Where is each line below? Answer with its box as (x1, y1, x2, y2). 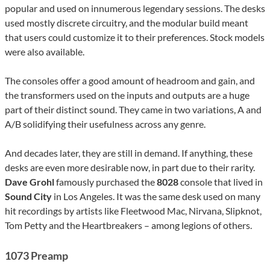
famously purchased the (54, 175, 157, 187)
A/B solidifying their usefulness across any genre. (5, 118, 206, 130)
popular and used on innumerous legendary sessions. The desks (5, 2, 265, 14)
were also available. (5, 45, 84, 57)
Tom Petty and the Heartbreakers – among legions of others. (5, 219, 252, 231)
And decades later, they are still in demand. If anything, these (5, 146, 253, 159)
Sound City (5, 190, 52, 202)
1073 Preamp (5, 248, 68, 262)
